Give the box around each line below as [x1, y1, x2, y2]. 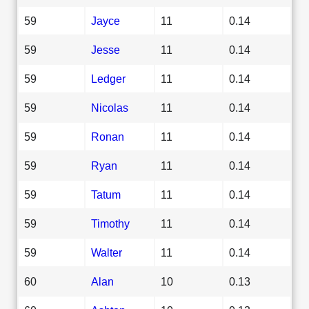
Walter [91, 246, 122, 259]
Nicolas [91, 101, 128, 114]
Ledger [91, 72, 126, 85]
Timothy [91, 217, 130, 230]
